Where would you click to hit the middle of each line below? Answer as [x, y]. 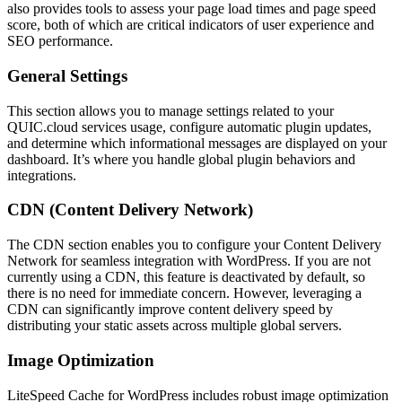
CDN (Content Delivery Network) [130, 210]
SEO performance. [60, 41]
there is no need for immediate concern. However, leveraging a [184, 293]
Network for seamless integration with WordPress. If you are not [189, 261]
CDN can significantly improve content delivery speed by [170, 310]
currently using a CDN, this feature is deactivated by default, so [186, 277]
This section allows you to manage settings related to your [170, 110]
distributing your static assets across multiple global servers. [175, 326]
